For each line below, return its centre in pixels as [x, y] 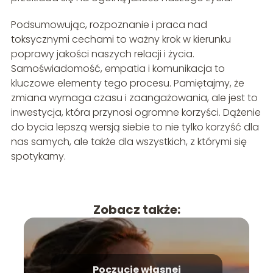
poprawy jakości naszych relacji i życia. [102, 54]
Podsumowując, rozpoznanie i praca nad [109, 24]
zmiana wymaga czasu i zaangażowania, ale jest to [134, 97]
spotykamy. [38, 156]
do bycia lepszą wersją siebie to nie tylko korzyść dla [135, 127]
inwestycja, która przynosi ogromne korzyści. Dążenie [136, 112]
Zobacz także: [136, 209]
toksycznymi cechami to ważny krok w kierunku [121, 39]
